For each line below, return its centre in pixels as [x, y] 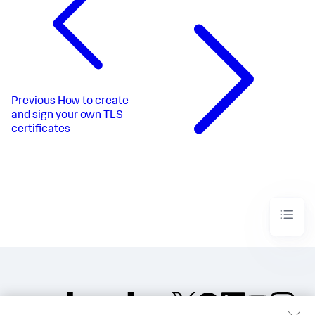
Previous [33, 102]
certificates [41, 130]
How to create [93, 102]
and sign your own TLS [67, 116]
